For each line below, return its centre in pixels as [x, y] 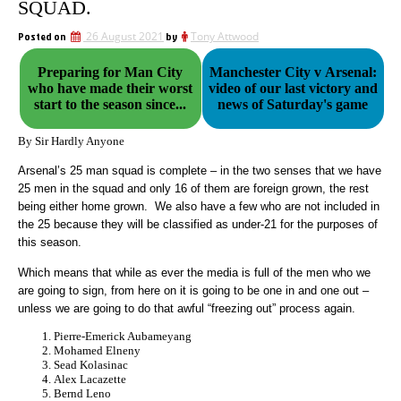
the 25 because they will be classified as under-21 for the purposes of [198, 225]
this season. [50, 243]
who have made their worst [111, 88]
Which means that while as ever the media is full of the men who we [194, 272]
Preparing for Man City [111, 72]
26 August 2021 [125, 36]
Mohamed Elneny [97, 351]
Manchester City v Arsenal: [293, 72]
